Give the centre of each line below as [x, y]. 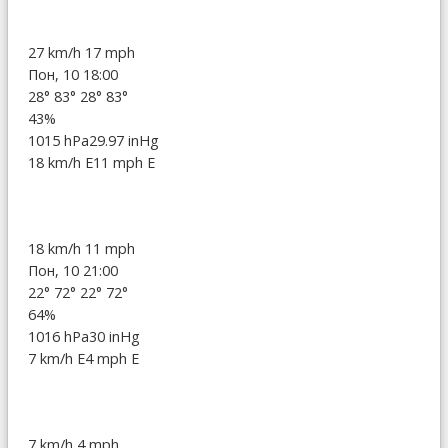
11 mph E [124, 162]
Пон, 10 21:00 [73, 270]
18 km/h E [60, 162]
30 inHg [114, 336]
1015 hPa [58, 140]
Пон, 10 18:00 [73, 74]
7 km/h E [56, 358]
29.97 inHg [124, 140]
